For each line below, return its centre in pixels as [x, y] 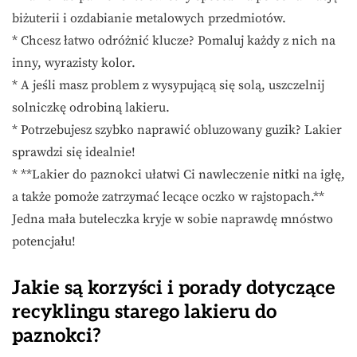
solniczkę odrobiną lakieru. [91, 108]
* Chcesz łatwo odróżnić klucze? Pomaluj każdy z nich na [174, 41]
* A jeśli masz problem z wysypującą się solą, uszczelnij [168, 86]
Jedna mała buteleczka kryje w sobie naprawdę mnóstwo [173, 220]
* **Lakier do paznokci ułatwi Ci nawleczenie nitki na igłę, [178, 175]
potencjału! [44, 242]
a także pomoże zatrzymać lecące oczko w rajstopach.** [168, 197]
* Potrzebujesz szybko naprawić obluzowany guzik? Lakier [177, 130]
